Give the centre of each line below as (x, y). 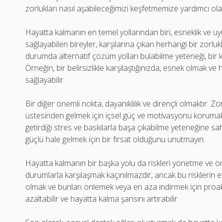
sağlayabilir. (45, 80)
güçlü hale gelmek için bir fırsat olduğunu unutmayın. (115, 139)
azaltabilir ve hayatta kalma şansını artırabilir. (102, 199)
